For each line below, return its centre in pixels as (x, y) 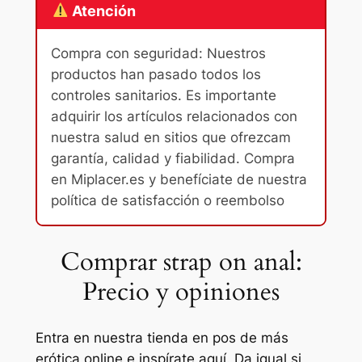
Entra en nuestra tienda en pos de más (162, 338)
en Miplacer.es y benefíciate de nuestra (179, 179)
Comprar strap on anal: (181, 261)
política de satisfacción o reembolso (167, 200)
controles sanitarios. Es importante (163, 95)
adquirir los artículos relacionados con (174, 116)
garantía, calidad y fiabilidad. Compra (173, 158)
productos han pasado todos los (156, 74)
